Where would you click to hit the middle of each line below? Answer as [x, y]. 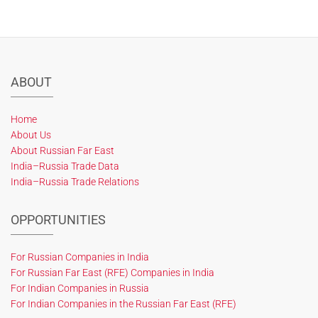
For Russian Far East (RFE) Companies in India [113, 273]
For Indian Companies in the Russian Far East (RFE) [124, 304]
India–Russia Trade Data [65, 166]
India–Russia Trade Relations [75, 182]
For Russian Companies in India [80, 257]
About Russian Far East [62, 150]
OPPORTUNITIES [58, 220]
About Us [31, 135]
